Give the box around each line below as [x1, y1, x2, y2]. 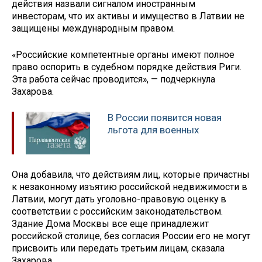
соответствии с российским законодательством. [12, 205, 223, 217]
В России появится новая [108, 111, 222, 123]
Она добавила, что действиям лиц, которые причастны [12, 168, 250, 180]
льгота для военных [108, 123, 199, 136]
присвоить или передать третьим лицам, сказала [12, 242, 225, 254]
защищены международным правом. [12, 23, 175, 35]
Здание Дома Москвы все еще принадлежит [12, 218, 209, 229]
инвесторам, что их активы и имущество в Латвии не [12, 11, 244, 22]
